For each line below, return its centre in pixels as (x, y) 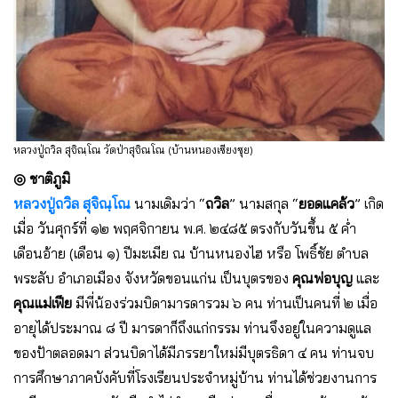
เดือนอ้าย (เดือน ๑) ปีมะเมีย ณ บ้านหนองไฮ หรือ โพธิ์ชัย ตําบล (191, 253)
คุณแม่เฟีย (43, 302)
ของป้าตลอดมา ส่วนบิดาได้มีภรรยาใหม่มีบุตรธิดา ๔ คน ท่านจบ (194, 352)
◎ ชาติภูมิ (42, 178)
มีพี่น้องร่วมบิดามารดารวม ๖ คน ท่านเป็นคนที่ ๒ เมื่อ (225, 302)
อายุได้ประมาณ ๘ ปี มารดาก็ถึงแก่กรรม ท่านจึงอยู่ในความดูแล (192, 327)
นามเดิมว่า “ (168, 203)
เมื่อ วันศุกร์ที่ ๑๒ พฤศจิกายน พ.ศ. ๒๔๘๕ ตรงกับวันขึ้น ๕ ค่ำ (185, 228)
